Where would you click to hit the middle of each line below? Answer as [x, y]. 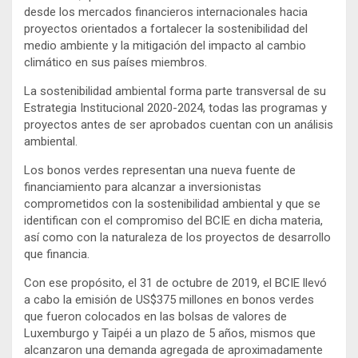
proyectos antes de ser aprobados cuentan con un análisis [179, 124]
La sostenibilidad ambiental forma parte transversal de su [175, 91]
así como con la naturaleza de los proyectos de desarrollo [177, 237]
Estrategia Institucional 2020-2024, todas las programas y [175, 107]
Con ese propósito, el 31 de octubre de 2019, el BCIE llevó [175, 282]
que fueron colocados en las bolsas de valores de [155, 316]
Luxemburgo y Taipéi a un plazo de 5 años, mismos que [170, 333]
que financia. [57, 254]
